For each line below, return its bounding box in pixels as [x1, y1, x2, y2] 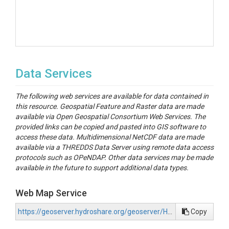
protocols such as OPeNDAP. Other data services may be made [15, 153, 213, 162]
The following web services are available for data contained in [15, 92, 209, 100]
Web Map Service [15, 188, 87, 198]
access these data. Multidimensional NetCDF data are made [15, 133, 204, 141]
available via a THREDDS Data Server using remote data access [15, 143, 214, 151]
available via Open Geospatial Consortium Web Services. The [15, 112, 205, 121]
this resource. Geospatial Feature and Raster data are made [15, 102, 204, 110]
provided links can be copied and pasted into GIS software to [15, 123, 206, 131]
